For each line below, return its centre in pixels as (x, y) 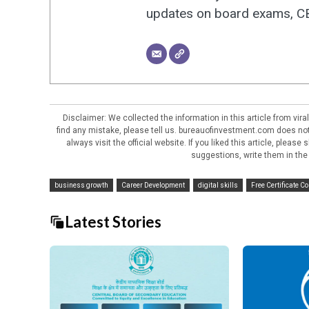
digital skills (218, 185)
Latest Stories (113, 222)
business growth (81, 185)
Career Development (153, 185)
